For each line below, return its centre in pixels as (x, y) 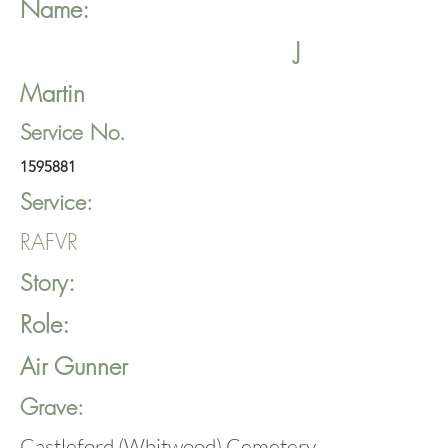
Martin (52, 93)
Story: (47, 282)
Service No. (73, 132)
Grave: (52, 407)
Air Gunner (74, 366)
